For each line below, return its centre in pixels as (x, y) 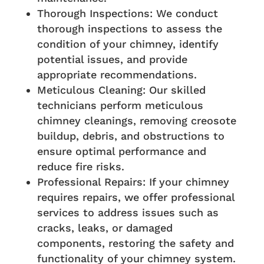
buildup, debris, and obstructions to (131, 136)
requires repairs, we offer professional (136, 197)
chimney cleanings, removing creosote (136, 121)
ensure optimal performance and (121, 151)
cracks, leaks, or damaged (105, 228)
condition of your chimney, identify (128, 44)
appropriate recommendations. (117, 75)
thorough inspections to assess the (129, 29)
